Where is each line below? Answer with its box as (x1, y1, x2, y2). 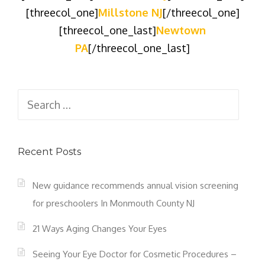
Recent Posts (18, 146, 82, 157)
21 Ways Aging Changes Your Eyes (33, 222, 167, 234)
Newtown (156, 24, 206, 37)
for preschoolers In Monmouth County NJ (33, 197, 195, 209)
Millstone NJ (98, 6, 163, 19)
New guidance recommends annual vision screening (33, 179, 238, 191)
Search (17, 91, 50, 104)
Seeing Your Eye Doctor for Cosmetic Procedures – (33, 248, 237, 260)
